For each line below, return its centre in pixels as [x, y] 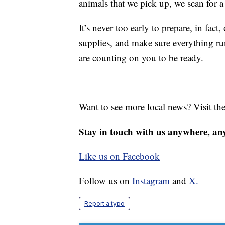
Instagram [151, 181]
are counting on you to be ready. [141, 58]
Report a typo [104, 204]
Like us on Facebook [119, 156]
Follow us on [104, 181]
